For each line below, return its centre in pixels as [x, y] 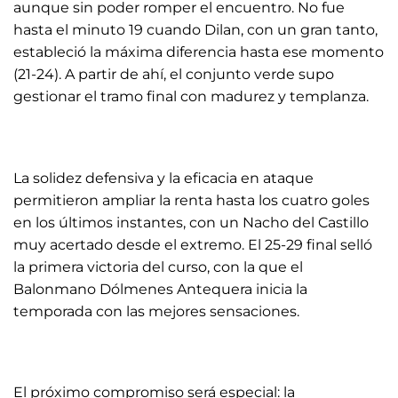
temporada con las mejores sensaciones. [156, 311]
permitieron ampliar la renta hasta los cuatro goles [191, 200]
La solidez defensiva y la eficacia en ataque [163, 178]
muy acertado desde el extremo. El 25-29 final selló [193, 244]
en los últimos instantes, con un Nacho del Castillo [191, 222]
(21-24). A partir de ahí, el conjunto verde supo [174, 75]
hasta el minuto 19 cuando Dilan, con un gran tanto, [195, 30]
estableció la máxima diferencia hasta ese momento [199, 52]
